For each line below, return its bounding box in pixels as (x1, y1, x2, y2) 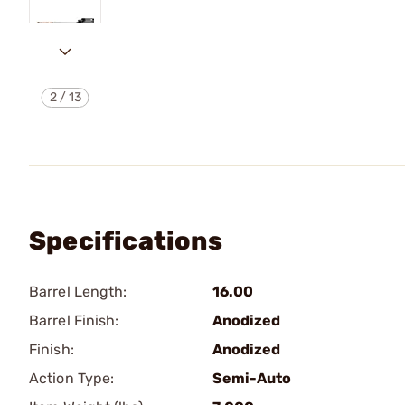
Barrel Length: (29, 283, 127, 300)
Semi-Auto (212, 370, 291, 387)
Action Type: (29, 370, 115, 387)
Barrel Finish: (29, 312, 119, 329)
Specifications (29, 226, 222, 256)
